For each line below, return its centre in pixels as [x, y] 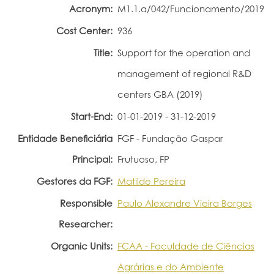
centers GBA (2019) [160, 94]
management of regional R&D [184, 73]
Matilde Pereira [151, 181]
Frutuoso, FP [143, 159]
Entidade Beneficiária [65, 138]
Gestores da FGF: [75, 181]
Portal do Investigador [61, 19]
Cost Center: [84, 31]
